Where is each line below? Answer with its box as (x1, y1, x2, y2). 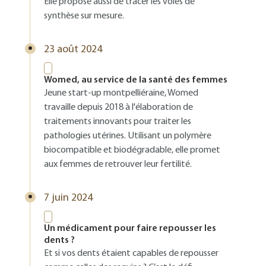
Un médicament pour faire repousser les (44, 224, 216, 233)
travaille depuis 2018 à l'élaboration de (44, 103, 193, 112)
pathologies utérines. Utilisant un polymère (44, 131, 211, 141)
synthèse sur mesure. (44, 11, 124, 21)
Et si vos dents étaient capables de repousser (44, 249, 218, 258)
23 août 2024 (44, 44, 102, 55)
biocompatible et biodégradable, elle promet (44, 145, 220, 155)
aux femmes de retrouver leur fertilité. (44, 160, 192, 169)
